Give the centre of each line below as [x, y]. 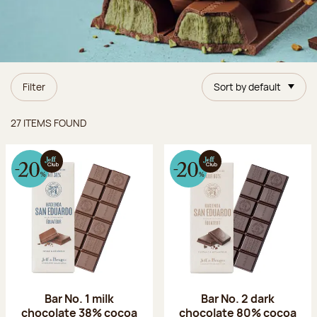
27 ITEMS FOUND [48, 122]
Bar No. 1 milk [79, 298]
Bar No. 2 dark [238, 298]
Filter [34, 86]
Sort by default [247, 86]
